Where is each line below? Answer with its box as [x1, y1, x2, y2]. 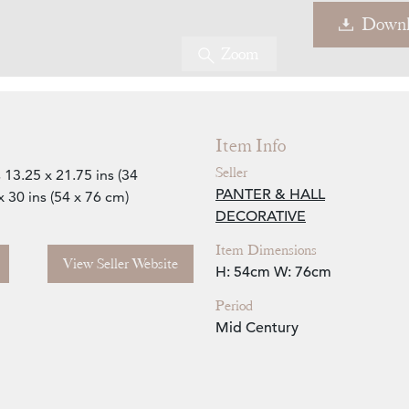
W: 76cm [274, 263, 331, 282]
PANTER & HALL [215, 185, 325, 204]
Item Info [215, 134, 286, 158]
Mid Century [215, 319, 299, 338]
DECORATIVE [215, 207, 306, 226]
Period [215, 297, 253, 316]
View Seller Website [63, 255, 178, 274]
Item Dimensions [215, 241, 317, 260]
